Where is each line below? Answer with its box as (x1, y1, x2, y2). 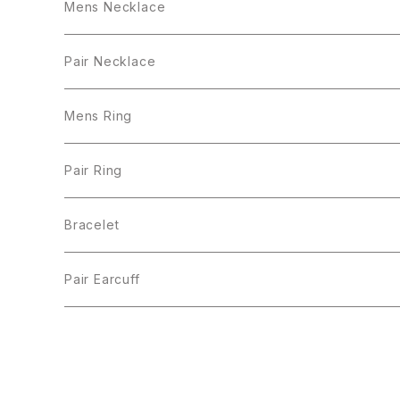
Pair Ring (64, 162, 123, 178)
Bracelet (64, 217, 120, 232)
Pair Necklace (64, 54, 156, 69)
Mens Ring (64, 108, 133, 123)
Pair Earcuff (64, 271, 140, 287)
